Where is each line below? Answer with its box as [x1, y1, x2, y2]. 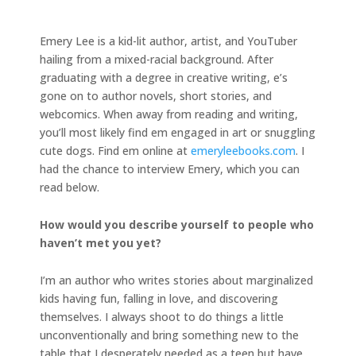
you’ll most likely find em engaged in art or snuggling [40, 124, 315, 140]
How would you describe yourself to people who [40, 216, 314, 232]
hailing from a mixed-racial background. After [40, 51, 273, 67]
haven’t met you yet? [40, 234, 161, 250]
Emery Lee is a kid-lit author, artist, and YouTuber [40, 33, 297, 48]
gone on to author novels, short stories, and [40, 87, 272, 103]
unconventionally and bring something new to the [40, 327, 299, 342]
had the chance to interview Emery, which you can [40, 161, 300, 176]
